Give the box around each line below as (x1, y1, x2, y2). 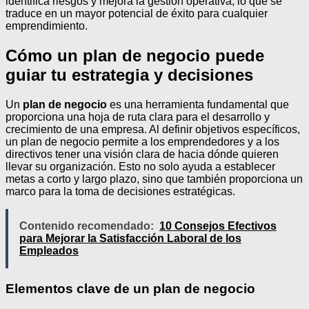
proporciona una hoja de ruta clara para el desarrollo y (6, 110, 270, 123)
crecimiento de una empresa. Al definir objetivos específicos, (6, 123, 300, 135)
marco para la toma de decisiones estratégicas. (6, 185, 235, 197)
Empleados (19, 244, 79, 257)
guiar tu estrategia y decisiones (6, 65, 253, 84)
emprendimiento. (6, 20, 88, 32)
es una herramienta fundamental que (107, 98, 289, 110)
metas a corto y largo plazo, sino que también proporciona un (6, 172, 303, 185)
